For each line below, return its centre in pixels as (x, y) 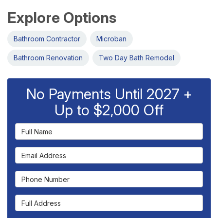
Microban (111, 39)
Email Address (42, 152)
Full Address (38, 200)
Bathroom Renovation (48, 58)
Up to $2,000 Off (109, 110)
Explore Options (62, 18)
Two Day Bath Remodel (136, 58)
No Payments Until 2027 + (109, 94)
